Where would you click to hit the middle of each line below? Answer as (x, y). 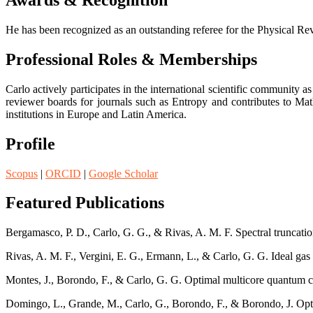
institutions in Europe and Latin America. (96, 114)
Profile (30, 144)
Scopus (22, 173)
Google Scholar (123, 173)
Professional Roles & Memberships (131, 59)
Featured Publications (85, 203)
